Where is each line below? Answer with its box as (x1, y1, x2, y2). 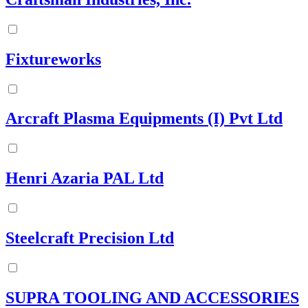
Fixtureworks (5, 49, 101, 68)
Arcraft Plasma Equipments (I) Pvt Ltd (5, 109, 283, 128)
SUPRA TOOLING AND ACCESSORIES (5, 288, 299, 307)
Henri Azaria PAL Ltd (5, 169, 164, 188)
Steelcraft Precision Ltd (5, 229, 174, 247)
